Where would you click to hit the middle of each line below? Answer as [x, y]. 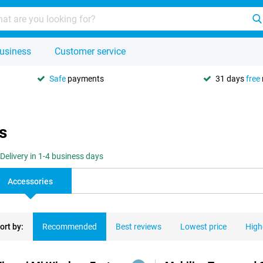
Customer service [90, 51]
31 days [231, 78]
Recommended [70, 227]
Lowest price [203, 227]
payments [85, 78]
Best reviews [139, 227]
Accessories [30, 181]
